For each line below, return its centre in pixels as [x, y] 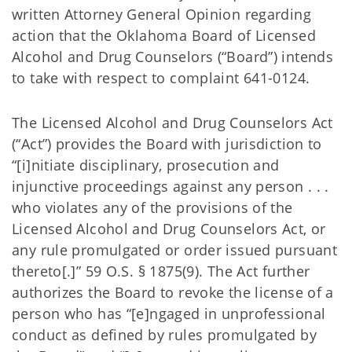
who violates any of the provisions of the [152, 207]
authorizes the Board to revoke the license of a [173, 292]
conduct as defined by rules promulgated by [164, 335]
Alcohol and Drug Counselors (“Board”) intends [173, 57]
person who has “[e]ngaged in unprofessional [169, 313]
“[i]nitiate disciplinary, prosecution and [146, 165]
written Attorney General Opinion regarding [161, 14]
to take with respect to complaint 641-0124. [163, 78]
